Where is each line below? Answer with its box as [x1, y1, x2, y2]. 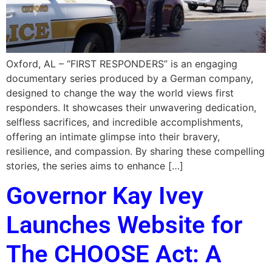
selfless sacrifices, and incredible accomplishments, [6, 115, 243, 128]
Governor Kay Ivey [6, 182, 203, 211]
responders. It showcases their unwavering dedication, [6, 101, 256, 114]
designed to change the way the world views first [6, 86, 234, 99]
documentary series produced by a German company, [6, 72, 253, 84]
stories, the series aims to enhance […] [6, 159, 183, 172]
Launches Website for [6, 211, 242, 240]
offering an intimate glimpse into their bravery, [6, 130, 220, 143]
